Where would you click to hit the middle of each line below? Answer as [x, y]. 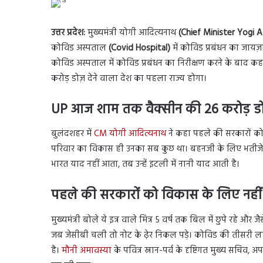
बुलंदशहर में [73, 134]
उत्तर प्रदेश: [68, 33]
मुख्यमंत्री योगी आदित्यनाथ [132, 33]
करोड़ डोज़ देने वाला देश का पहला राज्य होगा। [129, 78]
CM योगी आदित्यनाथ [131, 134]
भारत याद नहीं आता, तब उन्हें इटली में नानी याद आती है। [145, 165]
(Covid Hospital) [139, 48]
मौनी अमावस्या [87, 250]
